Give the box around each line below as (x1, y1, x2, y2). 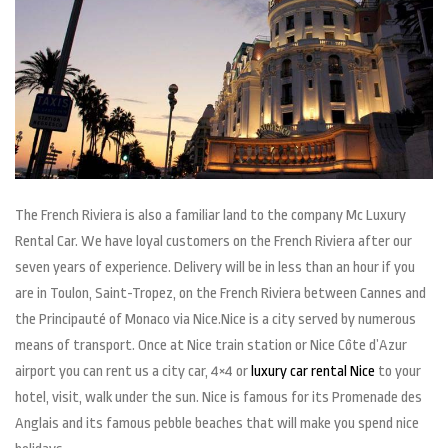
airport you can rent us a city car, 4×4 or (15, 362, 251, 380)
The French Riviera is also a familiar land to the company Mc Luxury (15, 206, 406, 224)
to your (375, 362, 421, 380)
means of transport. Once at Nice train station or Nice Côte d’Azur (15, 336, 407, 354)
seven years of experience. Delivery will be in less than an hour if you (15, 258, 415, 276)
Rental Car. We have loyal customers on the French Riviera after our (15, 232, 412, 250)
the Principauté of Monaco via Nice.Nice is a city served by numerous (15, 310, 416, 328)
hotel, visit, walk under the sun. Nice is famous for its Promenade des (15, 388, 422, 406)
